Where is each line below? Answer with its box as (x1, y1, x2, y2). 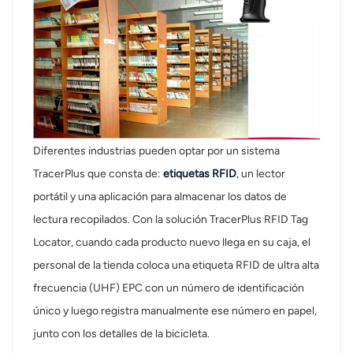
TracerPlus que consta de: (33, 166, 164, 180)
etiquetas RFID (163, 166, 237, 180)
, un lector (236, 166, 286, 180)
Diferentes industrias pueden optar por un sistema (33, 143, 281, 158)
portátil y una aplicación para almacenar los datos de (33, 189, 288, 203)
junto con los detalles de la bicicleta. (33, 326, 210, 340)
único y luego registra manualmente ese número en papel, (33, 303, 318, 318)
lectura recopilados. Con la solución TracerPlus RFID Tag (33, 212, 309, 226)
